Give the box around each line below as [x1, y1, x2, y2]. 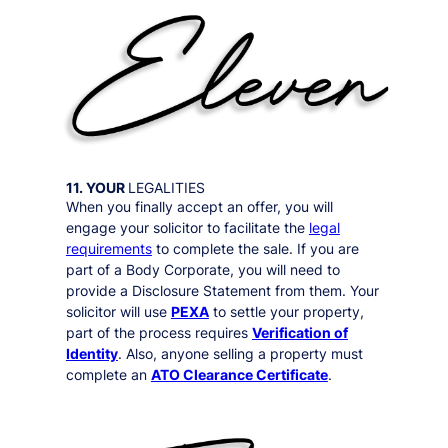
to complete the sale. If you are [151, 240, 359, 258]
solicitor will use [65, 303, 171, 321]
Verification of [251, 324, 348, 342]
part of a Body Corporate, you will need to [65, 261, 340, 279]
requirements [65, 240, 152, 258]
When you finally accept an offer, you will [65, 198, 333, 216]
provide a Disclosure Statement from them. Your [65, 282, 379, 300]
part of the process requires [65, 324, 252, 342]
